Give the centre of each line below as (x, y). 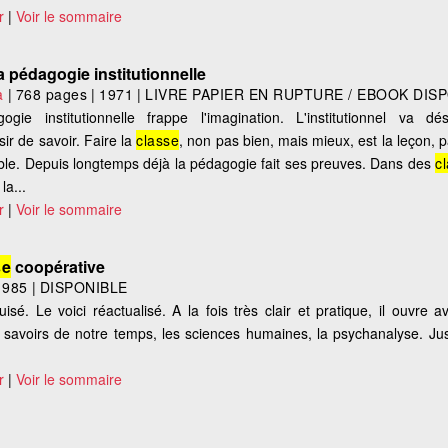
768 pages (51, 94)
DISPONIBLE (83, 287)
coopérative (58, 267)
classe (158, 140)
